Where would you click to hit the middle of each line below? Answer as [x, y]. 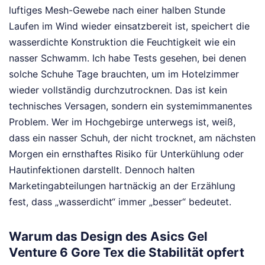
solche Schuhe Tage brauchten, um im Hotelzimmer [124, 74]
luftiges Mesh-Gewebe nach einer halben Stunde [117, 10]
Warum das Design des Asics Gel [108, 237]
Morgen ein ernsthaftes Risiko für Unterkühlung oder [126, 154]
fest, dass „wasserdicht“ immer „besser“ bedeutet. [120, 202]
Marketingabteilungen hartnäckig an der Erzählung [122, 186]
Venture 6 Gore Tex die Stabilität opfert [127, 253]
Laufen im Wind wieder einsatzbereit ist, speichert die [129, 26]
